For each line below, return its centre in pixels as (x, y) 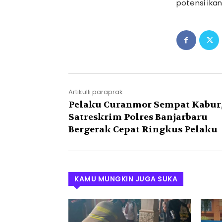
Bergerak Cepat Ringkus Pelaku (143, 130)
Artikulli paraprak (96, 92)
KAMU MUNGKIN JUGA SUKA (126, 179)
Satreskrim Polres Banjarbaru (138, 117)
